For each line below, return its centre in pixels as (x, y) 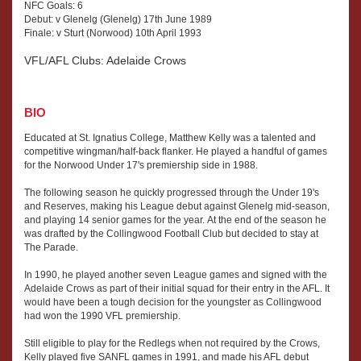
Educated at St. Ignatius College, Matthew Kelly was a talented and (170, 138)
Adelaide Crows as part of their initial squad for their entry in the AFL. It (177, 289)
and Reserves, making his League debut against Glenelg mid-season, (177, 207)
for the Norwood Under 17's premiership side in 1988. (141, 166)
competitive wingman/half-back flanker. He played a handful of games (176, 152)
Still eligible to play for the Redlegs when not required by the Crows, (172, 344)
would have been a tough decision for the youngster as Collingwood (173, 303)
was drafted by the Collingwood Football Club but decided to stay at (171, 234)
